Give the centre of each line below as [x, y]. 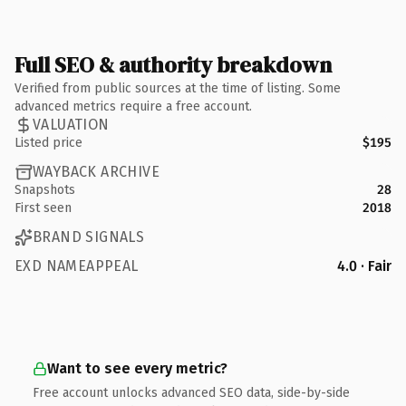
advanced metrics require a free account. [133, 106]
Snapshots [45, 189]
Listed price [48, 142]
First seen [43, 208]
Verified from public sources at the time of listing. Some [178, 88]
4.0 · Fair [364, 266]
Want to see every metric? [137, 368]
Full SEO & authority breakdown [173, 64]
